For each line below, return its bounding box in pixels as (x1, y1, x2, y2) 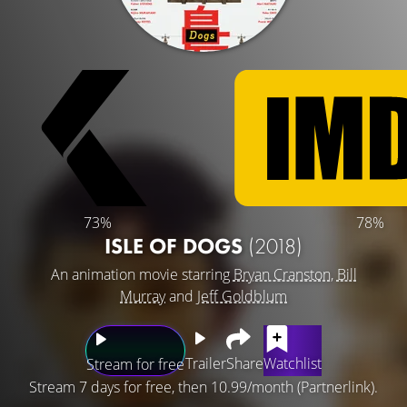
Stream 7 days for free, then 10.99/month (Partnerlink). (29, 376, 378, 397)
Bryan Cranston (233, 263, 331, 284)
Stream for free (86, 353, 184, 374)
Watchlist (263, 352, 322, 373)
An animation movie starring (50, 263, 233, 284)
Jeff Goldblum (197, 285, 287, 306)
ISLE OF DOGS (104, 231, 248, 260)
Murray (120, 285, 165, 306)
